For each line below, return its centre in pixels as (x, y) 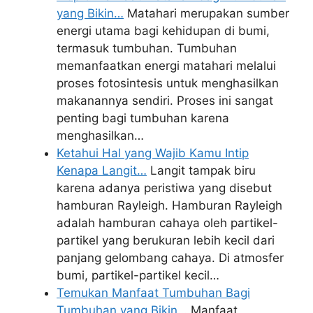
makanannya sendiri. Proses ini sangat (165, 101)
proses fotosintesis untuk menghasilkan (168, 83)
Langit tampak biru (201, 170)
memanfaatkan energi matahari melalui (166, 66)
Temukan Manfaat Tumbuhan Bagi (153, 293)
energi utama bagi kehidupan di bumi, (163, 31)
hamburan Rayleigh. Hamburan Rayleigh (169, 205)
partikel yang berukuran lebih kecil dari (166, 240)
